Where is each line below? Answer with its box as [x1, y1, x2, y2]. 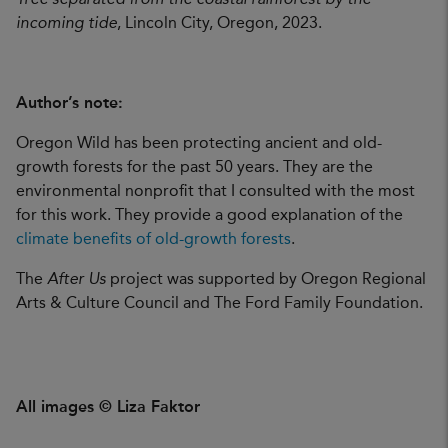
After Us [47, 271, 106, 288]
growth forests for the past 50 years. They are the [16, 159, 373, 176]
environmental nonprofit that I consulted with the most [16, 183, 415, 200]
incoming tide [16, 15, 117, 32]
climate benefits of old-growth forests [16, 231, 291, 248]
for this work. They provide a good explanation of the [16, 207, 403, 224]
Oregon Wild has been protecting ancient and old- [16, 135, 382, 152]
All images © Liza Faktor [16, 399, 200, 416]
